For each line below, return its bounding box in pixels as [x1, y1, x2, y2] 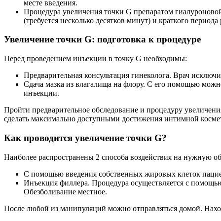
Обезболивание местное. [24, 187, 107, 196]
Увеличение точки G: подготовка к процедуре [4, 34, 201, 45]
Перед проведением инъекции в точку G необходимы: [4, 54, 187, 63]
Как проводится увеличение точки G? [4, 132, 167, 143]
